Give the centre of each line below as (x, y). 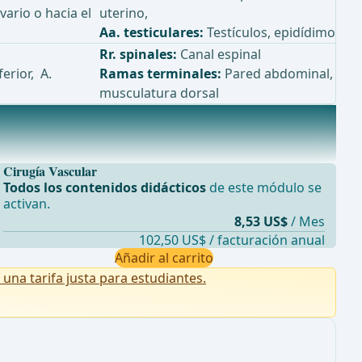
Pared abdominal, (277, 74)
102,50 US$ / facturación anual (232, 240)
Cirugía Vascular (50, 171)
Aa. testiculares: (152, 33)
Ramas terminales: (160, 74)
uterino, (124, 13)
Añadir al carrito (164, 258)
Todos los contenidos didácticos (104, 188)
